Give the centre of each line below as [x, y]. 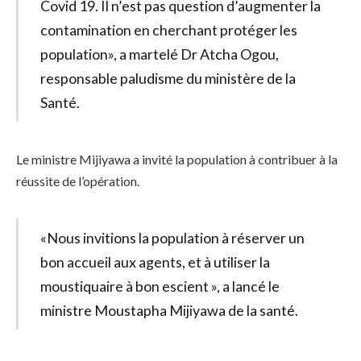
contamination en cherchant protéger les [168, 30]
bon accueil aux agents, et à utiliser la [155, 261]
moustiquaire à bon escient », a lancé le [160, 286]
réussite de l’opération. [78, 181]
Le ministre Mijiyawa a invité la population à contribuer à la [177, 160]
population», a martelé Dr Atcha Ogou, [159, 54]
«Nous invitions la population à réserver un [172, 237]
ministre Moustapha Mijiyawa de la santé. [169, 310]
